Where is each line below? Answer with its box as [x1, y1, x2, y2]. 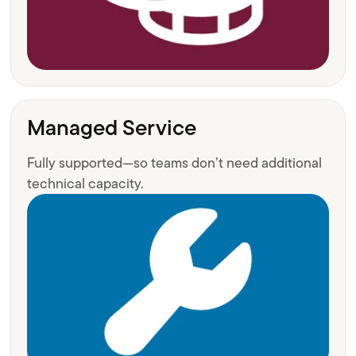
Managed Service [27, 111, 197, 145]
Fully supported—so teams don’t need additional [27, 153, 323, 174]
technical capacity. [27, 173, 144, 195]
